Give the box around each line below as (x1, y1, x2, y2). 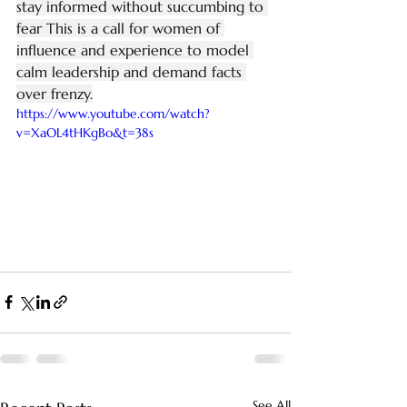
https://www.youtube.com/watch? (16, 105, 210, 122)
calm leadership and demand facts (16, 63, 246, 81)
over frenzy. (16, 84, 93, 103)
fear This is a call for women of (16, 19, 224, 37)
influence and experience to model (16, 41, 253, 59)
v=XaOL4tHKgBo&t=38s (16, 124, 154, 141)
